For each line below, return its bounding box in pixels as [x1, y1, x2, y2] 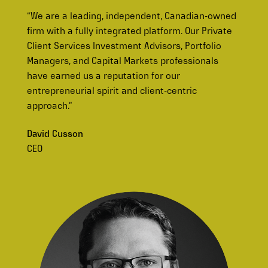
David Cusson [26, 130, 83, 140]
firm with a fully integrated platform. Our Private [26, 27, 232, 37]
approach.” [26, 102, 72, 112]
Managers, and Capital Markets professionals [26, 57, 218, 67]
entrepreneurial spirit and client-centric [26, 87, 197, 97]
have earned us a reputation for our [26, 72, 180, 82]
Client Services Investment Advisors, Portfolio [26, 42, 221, 52]
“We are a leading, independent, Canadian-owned [26, 12, 236, 22]
